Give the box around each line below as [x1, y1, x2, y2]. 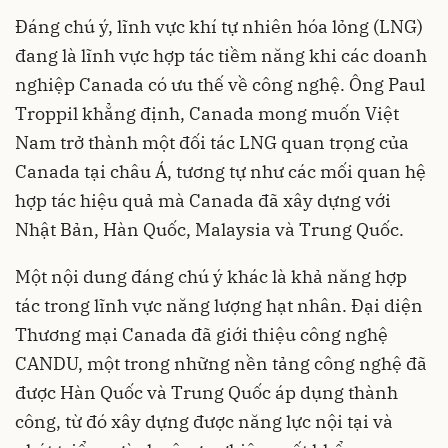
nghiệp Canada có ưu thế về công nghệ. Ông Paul [15, 72, 425, 96]
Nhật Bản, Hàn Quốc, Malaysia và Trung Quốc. [15, 217, 404, 241]
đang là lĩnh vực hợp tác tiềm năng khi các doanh [15, 43, 427, 67]
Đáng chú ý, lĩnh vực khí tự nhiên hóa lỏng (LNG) [15, 14, 423, 38]
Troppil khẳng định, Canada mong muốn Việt [15, 101, 399, 125]
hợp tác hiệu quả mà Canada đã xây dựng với [15, 188, 391, 212]
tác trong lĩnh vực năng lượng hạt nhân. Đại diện [15, 293, 423, 317]
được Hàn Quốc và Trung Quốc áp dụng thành [15, 380, 398, 404]
